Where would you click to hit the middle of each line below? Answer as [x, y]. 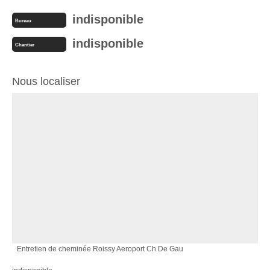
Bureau [23, 20]
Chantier [25, 45]
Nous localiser [46, 81]
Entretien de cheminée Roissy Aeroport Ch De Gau [100, 249]
